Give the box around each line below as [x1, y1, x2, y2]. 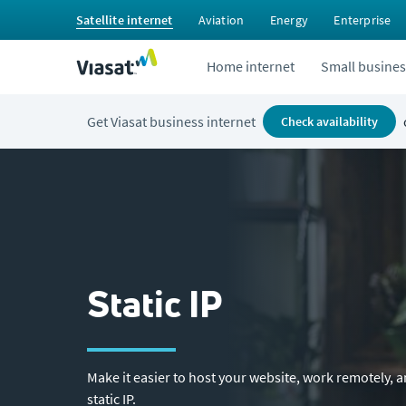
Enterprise [333, 12, 391, 28]
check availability [288, 113, 378, 130]
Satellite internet [76, 12, 173, 28]
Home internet [206, 57, 295, 75]
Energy [269, 12, 308, 28]
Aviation [198, 12, 245, 28]
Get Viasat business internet [87, 112, 256, 130]
